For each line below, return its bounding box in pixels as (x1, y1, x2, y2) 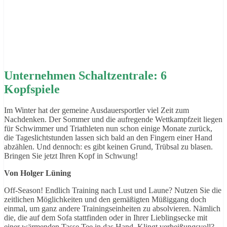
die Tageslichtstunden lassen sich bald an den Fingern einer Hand (4, 133, 212, 142)
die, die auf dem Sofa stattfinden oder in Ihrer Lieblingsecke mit (4, 213, 207, 222)
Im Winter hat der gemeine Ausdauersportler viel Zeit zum (4, 106, 189, 115)
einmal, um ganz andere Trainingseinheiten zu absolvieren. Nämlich (4, 204, 220, 213)
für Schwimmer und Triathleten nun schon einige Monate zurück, (4, 124, 212, 133)
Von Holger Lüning (4, 169, 71, 178)
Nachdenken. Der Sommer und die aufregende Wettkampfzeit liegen (4, 115, 222, 124)
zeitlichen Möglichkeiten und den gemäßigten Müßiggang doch (4, 195, 206, 204)
